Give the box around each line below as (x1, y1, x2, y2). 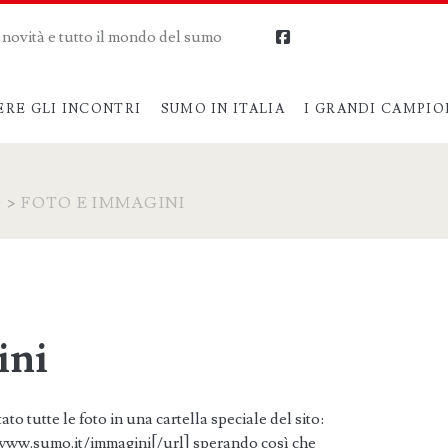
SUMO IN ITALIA (160, 100, 285, 117)
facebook (289, 27, 355, 47)
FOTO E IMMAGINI (21, 192, 186, 213)
